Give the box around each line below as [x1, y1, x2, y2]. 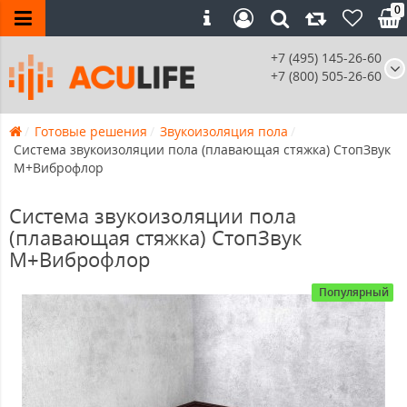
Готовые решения [35, 123, 147, 141]
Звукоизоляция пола [160, 123, 288, 141]
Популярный [319, 284, 389, 301]
